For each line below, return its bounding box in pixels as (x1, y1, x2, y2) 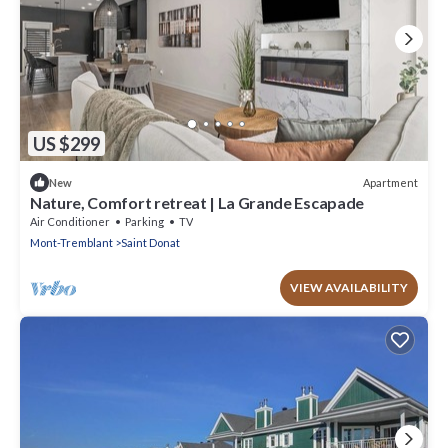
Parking (125, 215, 164, 229)
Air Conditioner (30, 215, 110, 229)
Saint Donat (121, 236, 180, 250)
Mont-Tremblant (30, 236, 113, 250)
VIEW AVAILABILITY (290, 280, 408, 296)
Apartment (363, 175, 418, 189)
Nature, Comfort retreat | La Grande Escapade (30, 193, 364, 213)
